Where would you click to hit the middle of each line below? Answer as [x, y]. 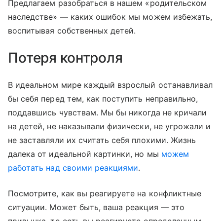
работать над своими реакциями [73, 168]
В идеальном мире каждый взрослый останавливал [110, 85]
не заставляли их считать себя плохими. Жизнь [102, 140]
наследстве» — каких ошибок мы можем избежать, [110, 17]
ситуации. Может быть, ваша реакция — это [96, 207]
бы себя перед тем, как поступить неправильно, [103, 99]
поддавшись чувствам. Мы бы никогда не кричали [108, 112]
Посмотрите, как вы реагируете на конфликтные [105, 193]
